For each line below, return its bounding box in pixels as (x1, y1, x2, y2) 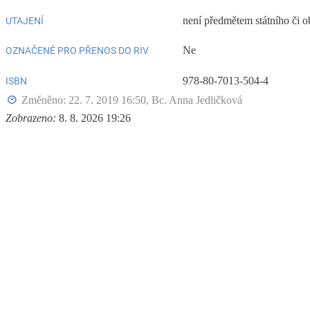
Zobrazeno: (6, 111, 56, 124)
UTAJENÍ (6, 15, 44, 27)
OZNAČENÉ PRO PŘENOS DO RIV (6, 45, 149, 57)
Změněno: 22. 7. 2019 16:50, (21, 93, 152, 106)
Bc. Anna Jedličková (152, 93, 242, 106)
